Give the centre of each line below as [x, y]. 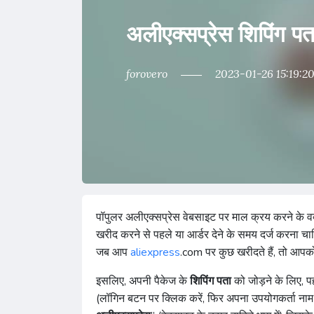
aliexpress [155, 252]
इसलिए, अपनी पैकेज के [143, 281]
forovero [148, 74]
